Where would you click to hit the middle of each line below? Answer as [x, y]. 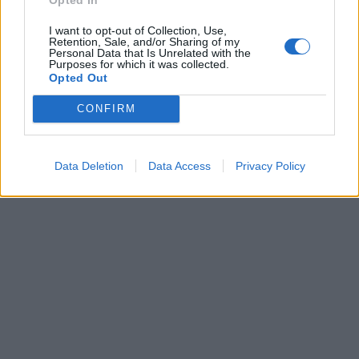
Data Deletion [89, 165]
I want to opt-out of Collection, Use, [138, 30]
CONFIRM [106, 109]
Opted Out [79, 77]
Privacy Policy [270, 165]
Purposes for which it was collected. [139, 64]
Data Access [179, 165]
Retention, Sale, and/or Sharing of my [144, 41]
